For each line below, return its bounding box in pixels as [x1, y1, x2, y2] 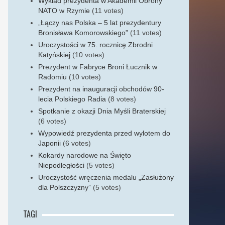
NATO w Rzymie [38, 7, 90, 15]
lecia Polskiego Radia [38, 95, 106, 103]
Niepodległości [38, 161, 84, 169]
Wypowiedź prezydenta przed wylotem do [38, 129, 170, 137]
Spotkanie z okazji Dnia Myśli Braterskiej [38, 107, 166, 115]
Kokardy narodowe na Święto [38, 151, 131, 159]
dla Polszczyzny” [38, 183, 91, 191]
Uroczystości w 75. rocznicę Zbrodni [38, 41, 153, 49]
